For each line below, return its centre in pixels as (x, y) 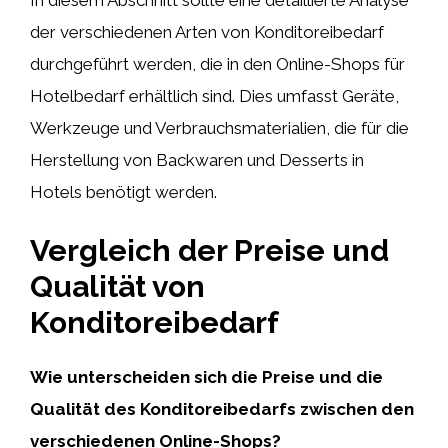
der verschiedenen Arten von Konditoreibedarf (207, 31)
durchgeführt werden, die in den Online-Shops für (217, 63)
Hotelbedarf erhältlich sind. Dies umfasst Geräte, (214, 95)
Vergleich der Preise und (209, 250)
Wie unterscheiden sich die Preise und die (206, 377)
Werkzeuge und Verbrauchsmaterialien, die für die (219, 127)
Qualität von (117, 286)
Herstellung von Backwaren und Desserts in (197, 159)
